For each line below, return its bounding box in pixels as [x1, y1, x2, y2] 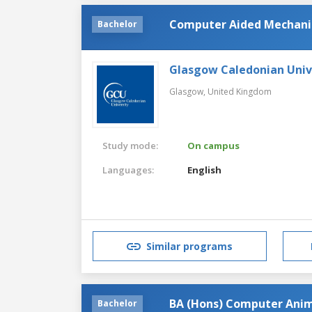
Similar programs [146, 240, 233, 253]
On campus [187, 139, 240, 152]
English [187, 163, 222, 176]
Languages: [102, 163, 154, 176]
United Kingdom [208, 85, 272, 97]
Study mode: [102, 139, 158, 152]
